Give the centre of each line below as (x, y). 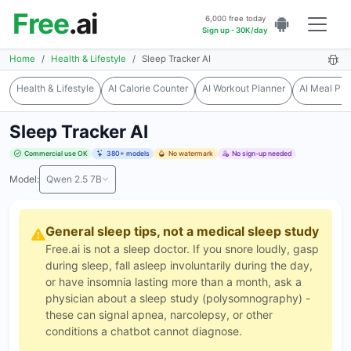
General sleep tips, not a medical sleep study (182, 231)
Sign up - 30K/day (235, 30)
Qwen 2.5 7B (74, 179)
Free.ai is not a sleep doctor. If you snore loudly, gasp (182, 248)
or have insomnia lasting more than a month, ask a (174, 281)
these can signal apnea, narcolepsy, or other (159, 314)
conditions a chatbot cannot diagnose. (144, 331)
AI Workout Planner (244, 89)
